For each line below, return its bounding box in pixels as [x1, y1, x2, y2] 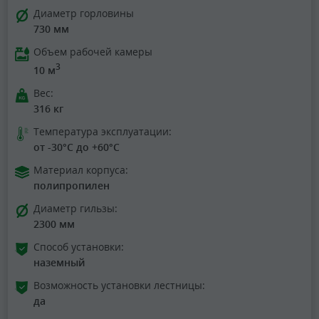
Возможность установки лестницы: [33, 278, 205, 293]
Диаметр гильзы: [33, 202, 117, 216]
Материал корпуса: [33, 163, 128, 177]
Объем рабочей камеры [33, 44, 152, 58]
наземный [33, 256, 85, 270]
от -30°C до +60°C [33, 140, 120, 155]
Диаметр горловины [33, 6, 134, 20]
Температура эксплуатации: [33, 125, 172, 139]
